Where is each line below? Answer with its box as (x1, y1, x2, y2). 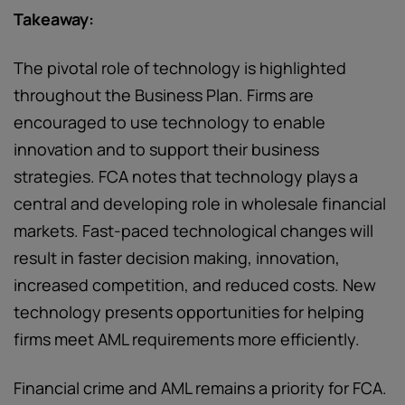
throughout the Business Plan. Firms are (14, 84, 314, 106)
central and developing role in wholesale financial (14, 193, 386, 214)
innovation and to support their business (14, 138, 319, 160)
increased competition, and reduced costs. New (14, 274, 376, 296)
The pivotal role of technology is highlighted (14, 57, 346, 79)
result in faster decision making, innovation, (14, 247, 340, 268)
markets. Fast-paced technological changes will (14, 220, 373, 241)
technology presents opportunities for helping (14, 301, 364, 323)
